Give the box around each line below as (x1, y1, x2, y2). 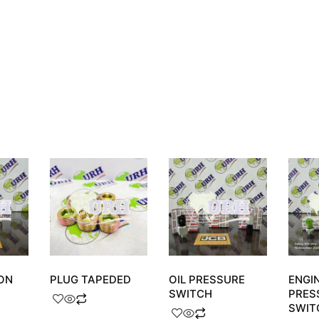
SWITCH (169, 287, 212, 301)
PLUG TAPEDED (49, 273, 131, 287)
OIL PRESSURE (169, 273, 245, 287)
